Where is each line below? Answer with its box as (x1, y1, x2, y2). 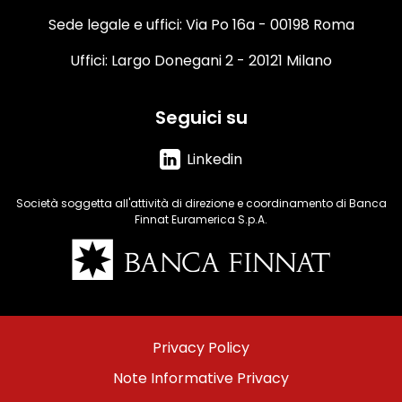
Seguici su (154, 104, 248, 130)
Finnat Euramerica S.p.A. (135, 211, 267, 227)
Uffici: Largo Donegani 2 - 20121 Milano (70, 49, 332, 71)
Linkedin (187, 148, 242, 170)
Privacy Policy (153, 336, 249, 358)
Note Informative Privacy (113, 367, 289, 389)
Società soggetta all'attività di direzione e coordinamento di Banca (15, 195, 387, 211)
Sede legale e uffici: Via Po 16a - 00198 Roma (48, 13, 354, 35)
